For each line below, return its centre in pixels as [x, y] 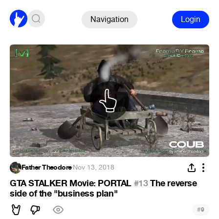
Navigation [109, 19]
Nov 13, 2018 [94, 167]
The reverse [172, 183]
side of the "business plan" [64, 193]
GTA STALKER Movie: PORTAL [72, 183]
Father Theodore [47, 167]
